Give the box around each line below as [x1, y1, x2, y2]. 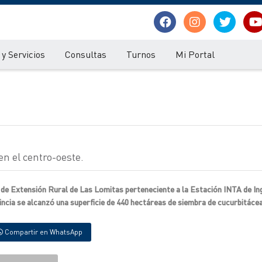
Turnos [126, 48, 156, 60]
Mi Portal [175, 48, 215, 60]
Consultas [65, 48, 106, 60]
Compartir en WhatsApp [3, 227, 82, 236]
